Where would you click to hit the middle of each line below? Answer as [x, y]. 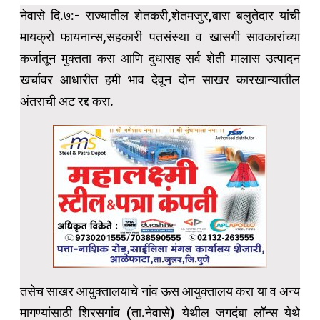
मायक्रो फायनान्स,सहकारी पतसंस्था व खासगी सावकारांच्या [160, 36]
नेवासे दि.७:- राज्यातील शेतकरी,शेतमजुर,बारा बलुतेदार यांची [160, 15]
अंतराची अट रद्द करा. [67, 101]
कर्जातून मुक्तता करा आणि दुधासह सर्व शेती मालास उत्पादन [160, 58]
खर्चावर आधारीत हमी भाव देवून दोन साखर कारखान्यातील [160, 79]
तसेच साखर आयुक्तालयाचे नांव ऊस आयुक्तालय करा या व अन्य [160, 291]
